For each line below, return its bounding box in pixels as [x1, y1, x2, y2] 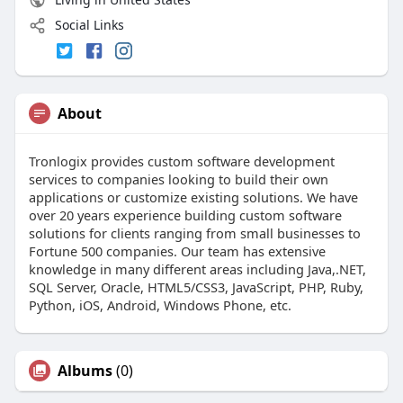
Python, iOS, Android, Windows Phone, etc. [28, 295, 291, 314]
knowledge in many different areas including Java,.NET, [28, 259, 366, 278]
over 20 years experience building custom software [28, 205, 342, 224]
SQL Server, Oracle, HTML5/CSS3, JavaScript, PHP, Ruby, [28, 277, 363, 296]
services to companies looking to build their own [28, 169, 328, 188]
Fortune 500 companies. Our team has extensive [28, 241, 326, 260]
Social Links [50, 16, 124, 34]
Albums [57, 360, 112, 381]
